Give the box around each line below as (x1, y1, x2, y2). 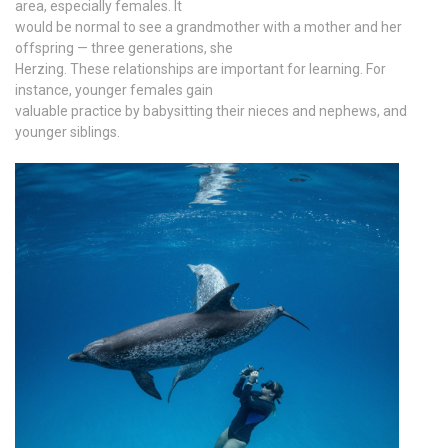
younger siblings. (15, 123, 120, 140)
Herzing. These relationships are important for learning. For (15, 60, 386, 77)
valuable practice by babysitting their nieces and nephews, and (15, 102, 407, 119)
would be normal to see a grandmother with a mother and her (15, 18, 402, 35)
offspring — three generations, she (15, 39, 233, 56)
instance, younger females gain (15, 81, 213, 98)
